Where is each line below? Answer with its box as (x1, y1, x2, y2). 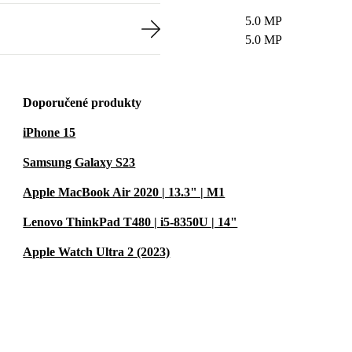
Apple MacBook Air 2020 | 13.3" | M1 (23, 185, 225, 199)
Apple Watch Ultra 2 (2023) (23, 245, 170, 258)
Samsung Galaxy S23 (23, 156, 136, 169)
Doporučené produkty (23, 96, 142, 109)
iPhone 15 (23, 126, 76, 139)
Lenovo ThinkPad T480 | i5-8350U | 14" (23, 215, 238, 229)
